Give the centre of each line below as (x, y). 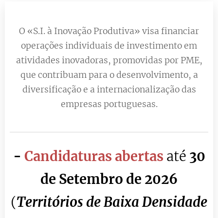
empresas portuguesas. (109, 104)
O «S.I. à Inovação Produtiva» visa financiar (109, 31)
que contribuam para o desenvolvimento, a (109, 75)
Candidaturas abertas (94, 156)
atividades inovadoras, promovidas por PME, (109, 60)
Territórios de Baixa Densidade (112, 202)
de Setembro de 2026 (109, 179)
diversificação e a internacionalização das (109, 90)
